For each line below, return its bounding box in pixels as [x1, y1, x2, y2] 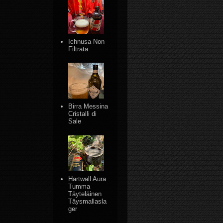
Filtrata [68, 45, 89, 53]
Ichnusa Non [68, 37, 105, 45]
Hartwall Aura [68, 175, 107, 183]
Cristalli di [68, 110, 97, 118]
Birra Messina [68, 103, 109, 111]
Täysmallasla [68, 198, 107, 206]
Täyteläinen [68, 190, 102, 198]
